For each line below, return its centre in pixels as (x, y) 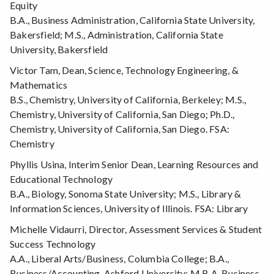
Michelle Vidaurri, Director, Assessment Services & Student (136, 229)
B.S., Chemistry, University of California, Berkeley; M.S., (128, 100)
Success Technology (53, 244)
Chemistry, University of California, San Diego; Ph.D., (122, 114)
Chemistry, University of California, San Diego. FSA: (120, 129)
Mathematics (39, 85)
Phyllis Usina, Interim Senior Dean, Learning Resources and (134, 165)
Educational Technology (61, 179)
